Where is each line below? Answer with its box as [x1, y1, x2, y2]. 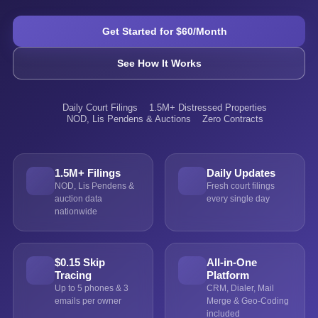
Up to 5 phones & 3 [55, 283, 128, 293]
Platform [207, 269, 249, 281]
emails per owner [55, 296, 121, 306]
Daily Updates [207, 167, 275, 179]
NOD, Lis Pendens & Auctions [66, 114, 191, 124]
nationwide [55, 207, 97, 216]
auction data [55, 194, 102, 204]
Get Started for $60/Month [102, 26, 228, 37]
